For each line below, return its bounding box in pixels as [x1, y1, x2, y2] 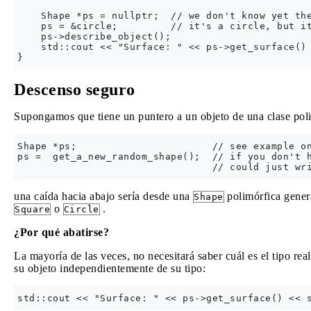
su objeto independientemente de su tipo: [14, 262, 205, 274]
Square [15, 204, 50, 215]
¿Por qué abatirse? [14, 226, 109, 238]
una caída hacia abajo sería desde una [14, 190, 193, 202]
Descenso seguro [14, 81, 135, 99]
